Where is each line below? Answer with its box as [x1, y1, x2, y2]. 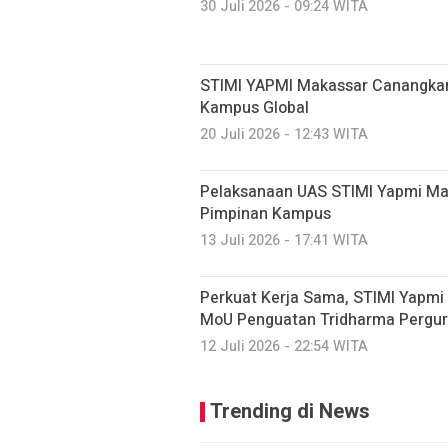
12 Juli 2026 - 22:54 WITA [200, 336, 368, 357]
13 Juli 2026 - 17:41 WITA [200, 230, 368, 251]
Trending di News [210, 397, 370, 426]
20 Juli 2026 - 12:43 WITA [200, 124, 368, 145]
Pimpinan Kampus [200, 202, 331, 226]
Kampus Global [200, 96, 309, 120]
